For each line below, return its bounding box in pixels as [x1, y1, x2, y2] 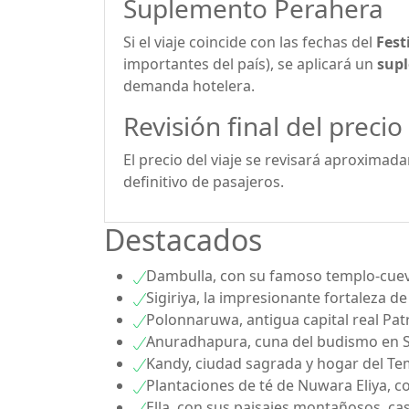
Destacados [104, 220, 262, 259]
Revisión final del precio [123, 109, 403, 143]
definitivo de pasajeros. [123, 172, 284, 192]
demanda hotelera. [123, 76, 255, 96]
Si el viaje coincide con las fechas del [123, 32, 376, 52]
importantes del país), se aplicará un [123, 54, 377, 74]
